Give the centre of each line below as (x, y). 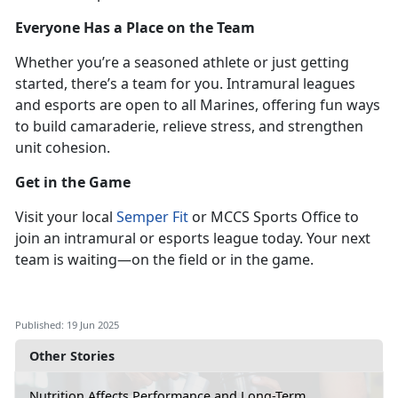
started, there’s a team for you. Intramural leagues (185, 83)
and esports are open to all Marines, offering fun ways (198, 104)
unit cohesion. (64, 147)
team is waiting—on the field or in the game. (166, 259)
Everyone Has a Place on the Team (135, 27)
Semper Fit (152, 216)
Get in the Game (73, 182)
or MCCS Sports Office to (274, 216)
